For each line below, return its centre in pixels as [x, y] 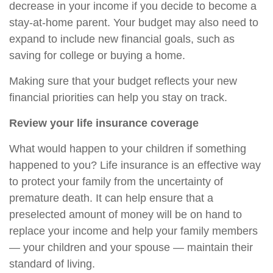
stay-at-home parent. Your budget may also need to [134, 22]
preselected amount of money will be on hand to [126, 214]
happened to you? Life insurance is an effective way [135, 165]
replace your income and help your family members [133, 231]
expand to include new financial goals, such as [122, 39]
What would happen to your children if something [128, 148]
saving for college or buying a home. [97, 55]
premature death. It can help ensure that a [111, 198]
